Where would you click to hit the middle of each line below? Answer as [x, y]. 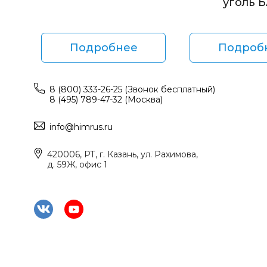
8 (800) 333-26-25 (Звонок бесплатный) [132, 89]
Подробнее [103, 47]
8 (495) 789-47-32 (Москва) [106, 100]
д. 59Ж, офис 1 [77, 164]
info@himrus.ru [81, 127]
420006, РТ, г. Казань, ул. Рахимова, [122, 154]
